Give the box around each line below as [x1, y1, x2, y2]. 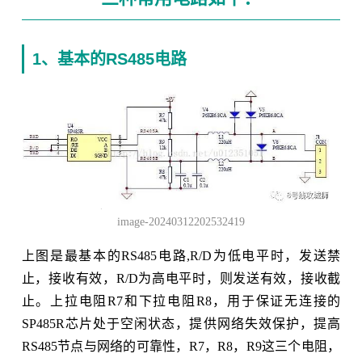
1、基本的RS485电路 [32, 50, 187, 69]
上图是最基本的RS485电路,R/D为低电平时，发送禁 [21, 249, 341, 263]
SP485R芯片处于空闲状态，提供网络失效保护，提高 [21, 317, 341, 331]
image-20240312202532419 [116, 216, 245, 229]
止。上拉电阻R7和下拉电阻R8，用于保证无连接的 [21, 294, 341, 309]
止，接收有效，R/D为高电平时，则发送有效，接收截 [21, 271, 341, 286]
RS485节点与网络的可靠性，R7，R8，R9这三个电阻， [21, 339, 341, 354]
